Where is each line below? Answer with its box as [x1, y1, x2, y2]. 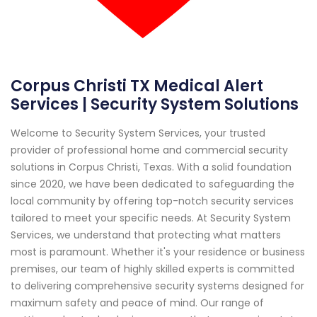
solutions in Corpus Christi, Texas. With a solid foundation [11, 159, 292, 174]
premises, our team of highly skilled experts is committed [11, 261, 294, 276]
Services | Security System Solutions [11, 93, 299, 115]
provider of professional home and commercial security [11, 142, 288, 157]
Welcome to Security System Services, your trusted [11, 125, 265, 140]
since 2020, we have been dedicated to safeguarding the [11, 176, 294, 191]
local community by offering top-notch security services [11, 193, 294, 208]
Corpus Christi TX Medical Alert [11, 74, 263, 97]
